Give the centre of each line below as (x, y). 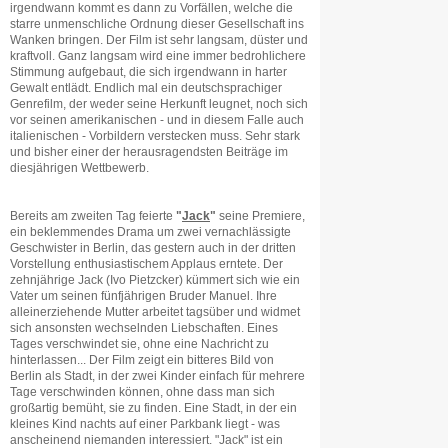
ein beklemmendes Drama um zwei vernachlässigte (150, 232)
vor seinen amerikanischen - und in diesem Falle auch (157, 120)
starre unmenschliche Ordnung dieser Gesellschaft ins (157, 24)
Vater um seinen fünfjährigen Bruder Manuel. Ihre (143, 296)
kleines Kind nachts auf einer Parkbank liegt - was (145, 424)
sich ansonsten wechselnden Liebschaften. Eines (144, 328)
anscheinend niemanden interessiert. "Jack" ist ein (146, 440)
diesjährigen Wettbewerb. (79, 168)
